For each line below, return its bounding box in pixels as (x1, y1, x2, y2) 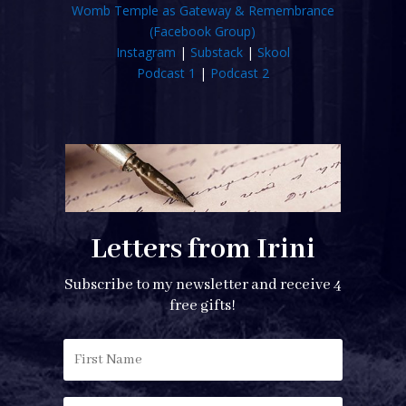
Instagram (115, 43, 176, 62)
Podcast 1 (136, 64, 196, 82)
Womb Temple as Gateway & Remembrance (71, 2, 334, 20)
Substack (189, 43, 243, 62)
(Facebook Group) (150, 23, 256, 41)
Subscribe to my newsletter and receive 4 (63, 275, 342, 295)
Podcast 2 (209, 64, 269, 82)
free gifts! (169, 296, 237, 316)
